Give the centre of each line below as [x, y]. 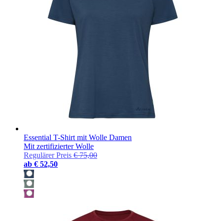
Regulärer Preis [48, 155]
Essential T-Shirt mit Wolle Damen [78, 137]
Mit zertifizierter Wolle [59, 146]
